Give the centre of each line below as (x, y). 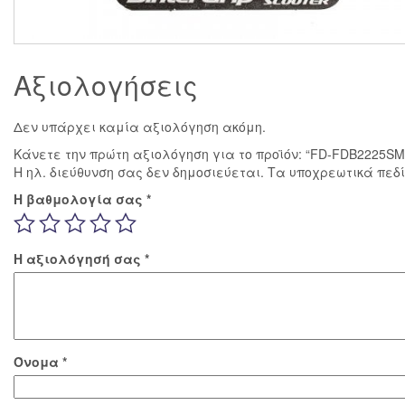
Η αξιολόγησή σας (79, 258)
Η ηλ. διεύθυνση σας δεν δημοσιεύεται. (139, 171)
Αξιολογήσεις (106, 84)
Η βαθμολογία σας (80, 198)
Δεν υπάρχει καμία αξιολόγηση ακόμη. (140, 126)
